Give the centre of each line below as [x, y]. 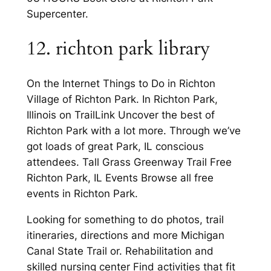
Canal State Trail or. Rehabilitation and [120, 251]
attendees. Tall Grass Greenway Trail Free [129, 162]
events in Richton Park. [82, 193]
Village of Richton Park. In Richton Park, [122, 99]
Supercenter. [57, 14]
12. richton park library [118, 49]
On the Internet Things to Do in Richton [121, 83]
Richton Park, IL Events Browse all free [120, 178]
